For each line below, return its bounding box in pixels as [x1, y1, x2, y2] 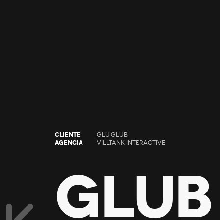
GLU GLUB [97, 131, 128, 138]
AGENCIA [55, 139, 83, 147]
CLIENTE [55, 131, 81, 138]
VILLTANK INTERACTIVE [97, 139, 165, 146]
